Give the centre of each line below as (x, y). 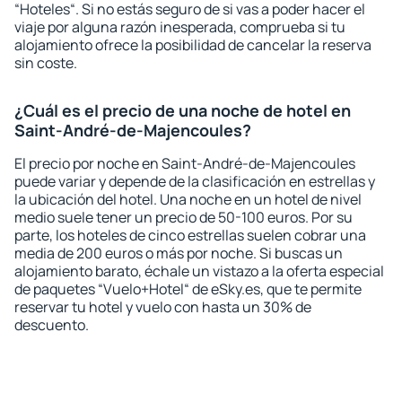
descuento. (52, 325)
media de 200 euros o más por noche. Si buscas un (179, 253)
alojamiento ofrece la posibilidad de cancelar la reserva (193, 45)
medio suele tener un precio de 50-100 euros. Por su (184, 217)
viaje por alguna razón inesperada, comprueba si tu (180, 27)
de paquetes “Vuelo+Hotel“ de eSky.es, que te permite (188, 289)
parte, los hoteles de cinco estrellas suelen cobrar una (190, 235)
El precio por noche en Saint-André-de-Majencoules (185, 163)
